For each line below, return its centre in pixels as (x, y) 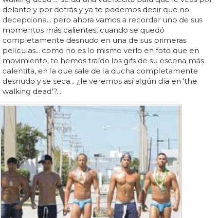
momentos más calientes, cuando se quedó (83, 30)
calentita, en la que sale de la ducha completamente (100, 71)
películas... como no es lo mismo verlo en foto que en (101, 50)
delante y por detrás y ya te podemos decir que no (96, 9)
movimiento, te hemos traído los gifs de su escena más (103, 60)
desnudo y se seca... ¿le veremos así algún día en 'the (100, 81)
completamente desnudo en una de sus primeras (94, 40)
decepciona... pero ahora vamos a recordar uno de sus (102, 19)
